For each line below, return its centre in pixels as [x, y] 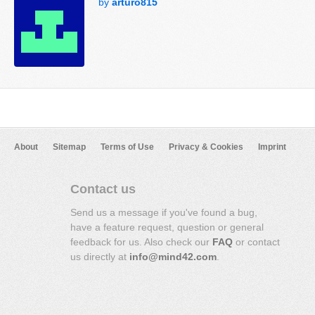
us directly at [100, 257]
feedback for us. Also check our [141, 242]
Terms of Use [127, 147]
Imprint [272, 147]
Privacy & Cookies [206, 147]
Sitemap [69, 147]
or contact [256, 242]
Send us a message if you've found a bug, [164, 212]
